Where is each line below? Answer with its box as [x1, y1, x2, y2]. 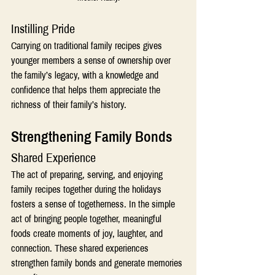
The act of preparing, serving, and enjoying [11, 169, 165, 180]
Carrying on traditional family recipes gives [11, 41, 165, 52]
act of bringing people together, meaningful [11, 214, 164, 225]
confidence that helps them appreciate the [11, 85, 163, 96]
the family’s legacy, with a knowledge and [11, 70, 161, 81]
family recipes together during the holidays [11, 184, 164, 195]
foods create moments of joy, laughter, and [11, 228, 165, 239]
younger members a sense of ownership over [11, 55, 173, 66]
